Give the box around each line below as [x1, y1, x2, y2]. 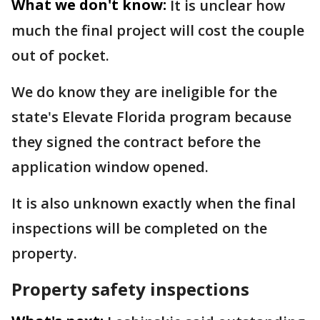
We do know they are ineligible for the [11, 81, 277, 101]
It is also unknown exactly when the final [11, 193, 296, 213]
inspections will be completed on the [11, 218, 267, 238]
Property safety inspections [11, 276, 249, 301]
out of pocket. [11, 45, 113, 65]
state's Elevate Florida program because [11, 106, 291, 126]
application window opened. [11, 156, 209, 176]
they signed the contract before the [11, 131, 261, 151]
